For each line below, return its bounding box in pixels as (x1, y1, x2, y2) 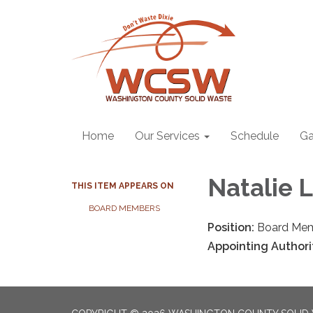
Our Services (135, 129, 200, 143)
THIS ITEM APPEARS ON (71, 181, 174, 191)
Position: (208, 220, 257, 234)
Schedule (231, 129, 279, 143)
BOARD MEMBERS (89, 203, 160, 213)
